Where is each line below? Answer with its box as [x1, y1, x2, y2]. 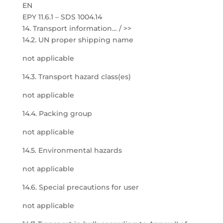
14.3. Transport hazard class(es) [22, 72, 131, 81]
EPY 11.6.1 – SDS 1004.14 [22, 12, 102, 21]
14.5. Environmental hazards [22, 146, 122, 155]
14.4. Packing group [22, 109, 92, 118]
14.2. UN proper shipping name [22, 35, 133, 44]
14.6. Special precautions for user [22, 183, 139, 192]
